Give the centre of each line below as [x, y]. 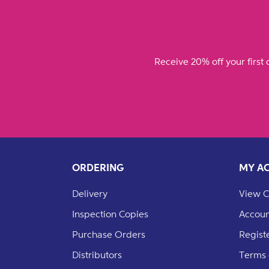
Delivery [90, 193]
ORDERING [98, 168]
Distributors [97, 255]
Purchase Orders [109, 234]
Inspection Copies [110, 214]
